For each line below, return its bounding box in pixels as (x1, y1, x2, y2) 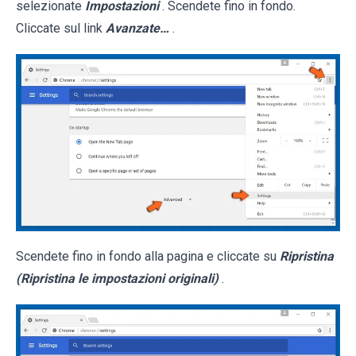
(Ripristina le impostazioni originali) (16, 270, 219, 286)
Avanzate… (106, 20, 169, 36)
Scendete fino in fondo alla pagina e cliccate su (16, 248, 280, 264)
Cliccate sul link (16, 20, 106, 36)
